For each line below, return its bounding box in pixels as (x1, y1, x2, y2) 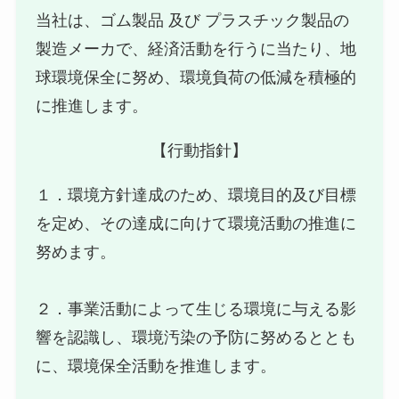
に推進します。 (36, 97, 149, 116)
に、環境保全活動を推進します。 (36, 357, 277, 376)
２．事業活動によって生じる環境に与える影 (36, 300, 357, 319)
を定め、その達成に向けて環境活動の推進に (36, 215, 357, 233)
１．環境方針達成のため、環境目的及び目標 (36, 186, 357, 205)
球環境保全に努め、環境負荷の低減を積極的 (36, 69, 357, 87)
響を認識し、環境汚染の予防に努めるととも (36, 329, 357, 347)
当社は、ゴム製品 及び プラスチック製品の (36, 12, 350, 30)
